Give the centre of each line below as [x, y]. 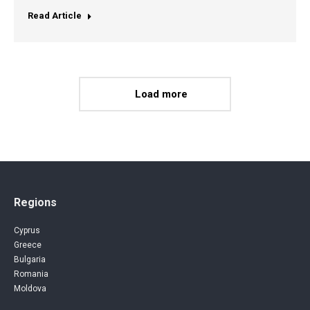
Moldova [30, 288]
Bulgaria [30, 259]
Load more [161, 94]
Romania [31, 274]
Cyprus [27, 230]
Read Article [55, 15]
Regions [35, 202]
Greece [28, 245]
